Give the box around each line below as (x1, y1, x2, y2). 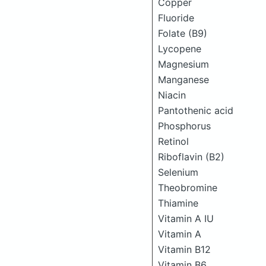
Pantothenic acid (158, 104, 233, 116)
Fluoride (158, 12, 194, 24)
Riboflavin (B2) (158, 151, 224, 163)
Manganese (158, 74, 209, 85)
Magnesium (158, 58, 209, 70)
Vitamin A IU (158, 213, 214, 224)
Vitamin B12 (158, 243, 211, 255)
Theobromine (158, 182, 217, 194)
